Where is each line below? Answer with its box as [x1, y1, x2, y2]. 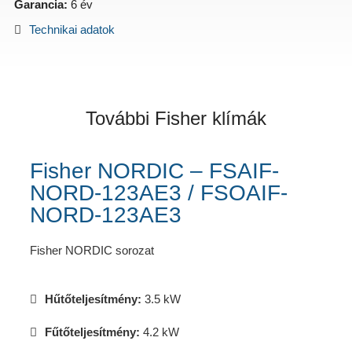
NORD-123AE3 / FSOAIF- [29, 181, 288, 205]
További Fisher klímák [86, 108, 266, 129]
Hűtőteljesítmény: [44, 292, 141, 306]
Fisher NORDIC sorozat [29, 244, 154, 257]
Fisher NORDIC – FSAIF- [29, 159, 279, 183]
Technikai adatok [28, 23, 115, 36]
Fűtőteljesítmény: [44, 325, 140, 339]
